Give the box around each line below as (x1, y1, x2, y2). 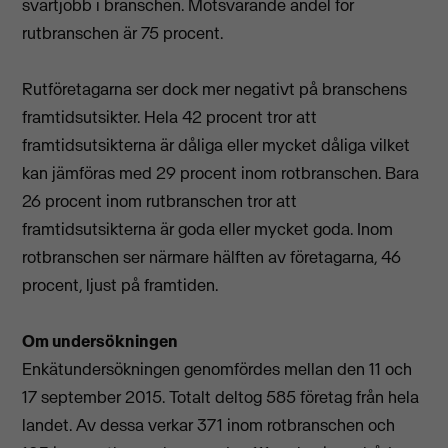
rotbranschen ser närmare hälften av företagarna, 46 (22, 246, 402, 269)
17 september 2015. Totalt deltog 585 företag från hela (22, 386, 420, 409)
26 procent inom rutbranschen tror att (22, 190, 298, 213)
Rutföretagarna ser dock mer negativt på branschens (22, 78, 408, 101)
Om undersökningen (22, 330, 179, 353)
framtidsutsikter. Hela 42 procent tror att (22, 106, 318, 129)
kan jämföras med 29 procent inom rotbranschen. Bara (22, 162, 420, 185)
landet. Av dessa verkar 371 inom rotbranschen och (22, 414, 396, 437)
